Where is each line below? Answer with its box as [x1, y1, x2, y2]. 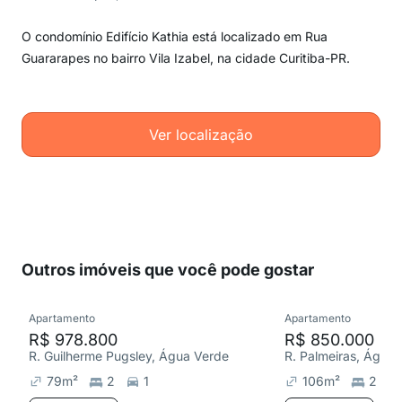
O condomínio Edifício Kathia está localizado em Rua [22, 29, 328, 44]
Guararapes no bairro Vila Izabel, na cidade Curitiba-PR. [22, 50, 350, 66]
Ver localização [149, 126, 253, 144]
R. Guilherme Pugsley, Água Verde [29, 348, 229, 363]
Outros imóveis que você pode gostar [22, 260, 314, 279]
